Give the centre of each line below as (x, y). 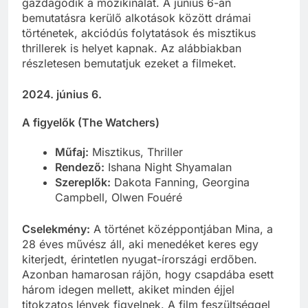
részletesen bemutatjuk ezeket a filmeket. (129, 64)
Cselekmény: (56, 229)
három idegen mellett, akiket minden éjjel (128, 289)
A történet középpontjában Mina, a (181, 229)
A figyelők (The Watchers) (91, 123)
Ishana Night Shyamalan (168, 167)
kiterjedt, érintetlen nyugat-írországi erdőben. (140, 259)
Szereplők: (83, 182)
